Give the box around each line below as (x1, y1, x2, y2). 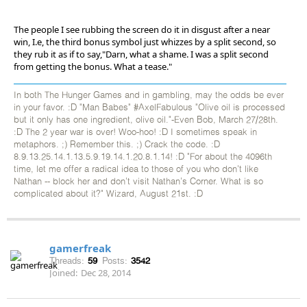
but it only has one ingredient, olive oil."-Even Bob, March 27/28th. (14, 115, 278, 125)
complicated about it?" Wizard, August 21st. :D (14, 189, 203, 199)
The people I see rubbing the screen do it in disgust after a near (14, 23, 270, 36)
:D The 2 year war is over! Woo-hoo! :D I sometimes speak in (14, 127, 257, 137)
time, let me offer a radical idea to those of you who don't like (14, 164, 258, 174)
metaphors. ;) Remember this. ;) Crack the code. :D (14, 140, 220, 149)
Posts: (102, 255, 127, 266)
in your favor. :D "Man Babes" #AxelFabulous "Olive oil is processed (14, 103, 285, 112)
